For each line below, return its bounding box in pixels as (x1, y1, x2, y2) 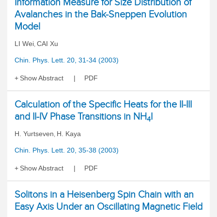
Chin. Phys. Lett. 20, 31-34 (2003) (15, 56, 119, 64)
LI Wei (15, 40, 34, 47)
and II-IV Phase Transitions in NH (15, 111, 147, 122)
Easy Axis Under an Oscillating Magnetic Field (15, 201, 202, 212)
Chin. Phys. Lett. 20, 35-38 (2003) (15, 146, 119, 154)
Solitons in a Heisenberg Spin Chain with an (15, 189, 194, 200)
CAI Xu (37, 40, 58, 47)
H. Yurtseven (15, 130, 54, 138)
